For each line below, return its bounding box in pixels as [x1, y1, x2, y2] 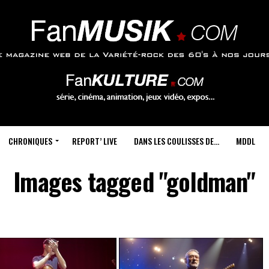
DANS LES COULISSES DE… [133, 134, 219, 147]
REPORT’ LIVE [71, 134, 117, 147]
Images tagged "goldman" [14, 163, 255, 199]
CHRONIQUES [8, 134, 52, 147]
